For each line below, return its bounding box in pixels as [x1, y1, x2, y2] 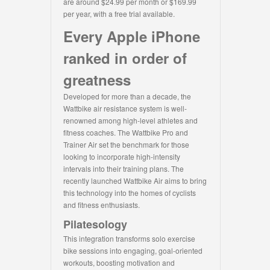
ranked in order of [63, 48, 187, 69]
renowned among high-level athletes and [63, 115, 198, 126]
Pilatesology [63, 216, 127, 233]
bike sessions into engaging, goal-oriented [63, 245, 202, 256]
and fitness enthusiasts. [63, 199, 140, 210]
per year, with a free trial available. [63, 8, 175, 19]
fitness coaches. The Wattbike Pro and [63, 127, 188, 138]
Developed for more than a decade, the [63, 91, 191, 102]
